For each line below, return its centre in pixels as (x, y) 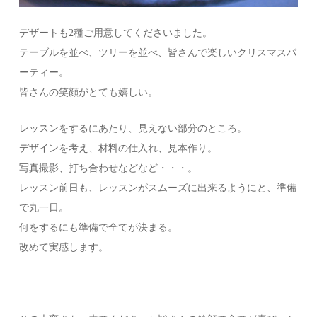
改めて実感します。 (64, 248)
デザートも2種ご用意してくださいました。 (116, 33)
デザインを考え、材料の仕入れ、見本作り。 (119, 149)
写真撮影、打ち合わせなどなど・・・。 (109, 168)
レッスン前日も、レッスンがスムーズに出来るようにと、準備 (158, 188)
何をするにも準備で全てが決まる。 (99, 228)
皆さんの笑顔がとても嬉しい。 (89, 93)
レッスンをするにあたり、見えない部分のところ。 (133, 129)
